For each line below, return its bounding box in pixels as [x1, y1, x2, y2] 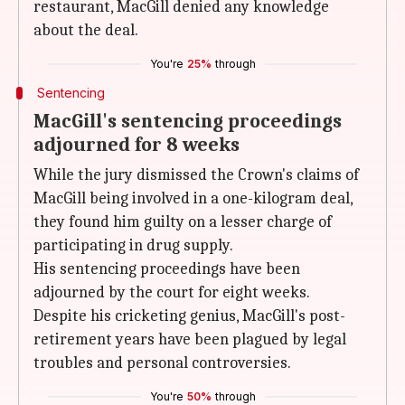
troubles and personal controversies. [33, 353, 291, 372]
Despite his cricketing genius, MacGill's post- [33, 306, 345, 325]
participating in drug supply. [33, 236, 233, 255]
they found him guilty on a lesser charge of [33, 212, 332, 231]
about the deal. [33, 21, 138, 40]
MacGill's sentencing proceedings [33, 109, 342, 133]
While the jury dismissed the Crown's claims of [33, 165, 359, 184]
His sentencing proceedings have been [33, 259, 300, 278]
